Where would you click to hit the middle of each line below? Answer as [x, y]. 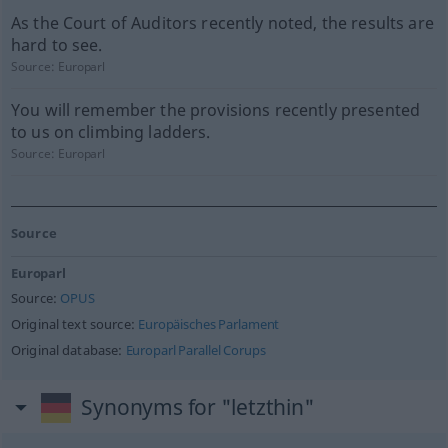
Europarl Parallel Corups [195, 350]
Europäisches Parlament [209, 324]
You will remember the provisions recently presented [215, 110]
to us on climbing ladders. [110, 132]
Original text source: [74, 324]
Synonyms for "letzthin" [198, 407]
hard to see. [56, 45]
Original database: [68, 350]
